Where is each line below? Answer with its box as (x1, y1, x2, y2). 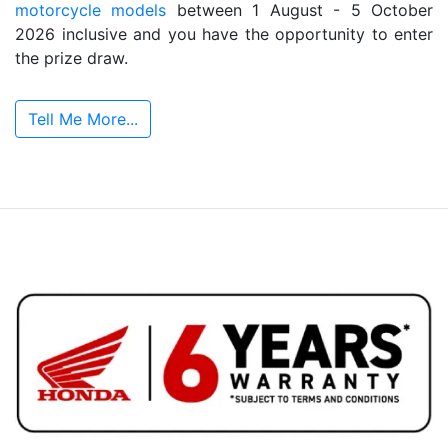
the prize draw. (15, 47, 128, 68)
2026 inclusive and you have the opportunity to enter (15, 23, 433, 44)
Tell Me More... (28, 108, 138, 129)
